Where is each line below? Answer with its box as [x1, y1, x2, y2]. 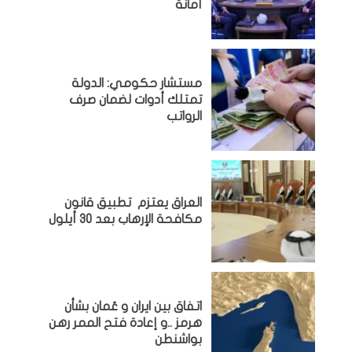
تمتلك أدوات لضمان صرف [69, 93, 203, 106]
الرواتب [167, 109, 203, 123]
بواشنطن [155, 332, 203, 346]
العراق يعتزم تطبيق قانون [64, 196, 203, 209]
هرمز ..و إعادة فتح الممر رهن [49, 316, 203, 329]
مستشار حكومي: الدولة [71, 76, 203, 90]
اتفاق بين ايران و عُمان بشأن [64, 299, 203, 313]
